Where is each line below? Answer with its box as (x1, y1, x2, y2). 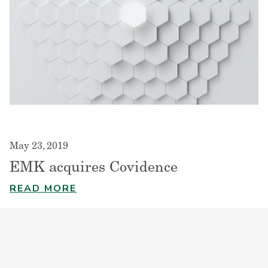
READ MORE (10, 181, 77, 195)
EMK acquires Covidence (10, 160, 178, 175)
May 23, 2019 (10, 141, 68, 151)
